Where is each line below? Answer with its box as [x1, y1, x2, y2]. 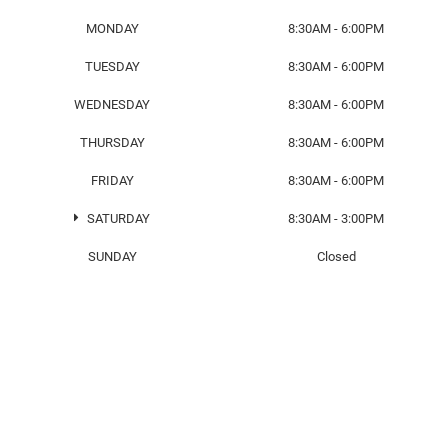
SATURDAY [84, 210, 151, 226]
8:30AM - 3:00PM [288, 210, 384, 226]
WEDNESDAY [74, 96, 150, 112]
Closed [316, 248, 356, 264]
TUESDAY [84, 58, 140, 74]
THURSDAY [79, 134, 145, 150]
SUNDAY [87, 248, 137, 264]
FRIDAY [90, 172, 134, 188]
